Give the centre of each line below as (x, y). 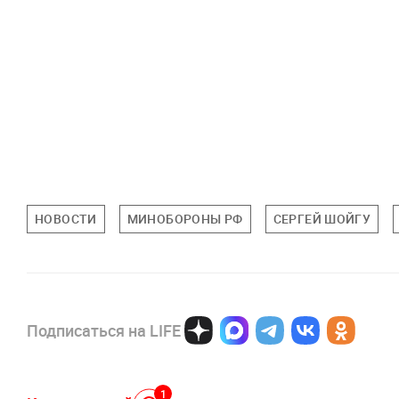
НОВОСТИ (66, 219)
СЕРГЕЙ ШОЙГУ (322, 219)
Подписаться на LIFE (104, 330)
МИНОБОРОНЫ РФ (185, 219)
